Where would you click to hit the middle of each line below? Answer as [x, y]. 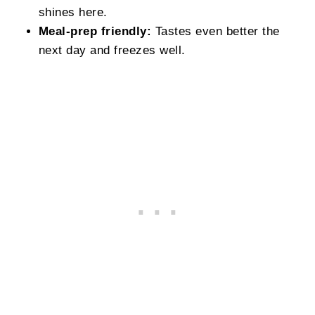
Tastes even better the [216, 31]
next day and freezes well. [112, 50]
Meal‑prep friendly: [95, 31]
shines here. [73, 12]
